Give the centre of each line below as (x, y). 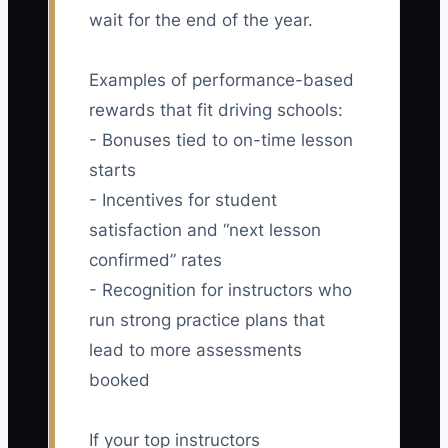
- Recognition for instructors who (220, 290)
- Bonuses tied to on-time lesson (221, 140)
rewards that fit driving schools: (216, 110)
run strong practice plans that (207, 320)
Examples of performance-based (221, 80)
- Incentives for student (183, 200)
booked (119, 380)
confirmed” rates (155, 260)
